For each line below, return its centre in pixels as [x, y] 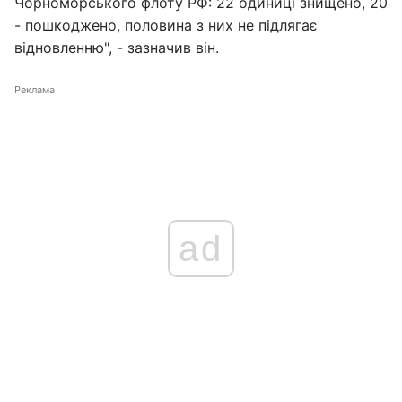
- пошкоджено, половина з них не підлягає [166, 25]
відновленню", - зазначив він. [117, 48]
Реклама [35, 90]
